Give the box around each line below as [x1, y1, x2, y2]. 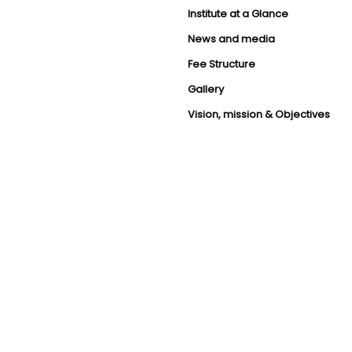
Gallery [188, 82, 224, 96]
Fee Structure [188, 57, 255, 71]
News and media [188, 32, 275, 46]
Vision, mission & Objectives [188, 108, 330, 121]
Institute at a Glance [188, 7, 288, 20]
